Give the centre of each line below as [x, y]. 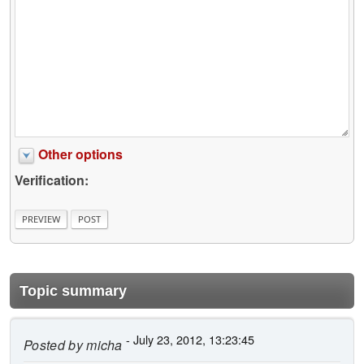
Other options [80, 154]
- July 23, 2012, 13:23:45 [188, 339]
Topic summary [73, 290]
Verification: [52, 180]
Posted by [53, 344]
